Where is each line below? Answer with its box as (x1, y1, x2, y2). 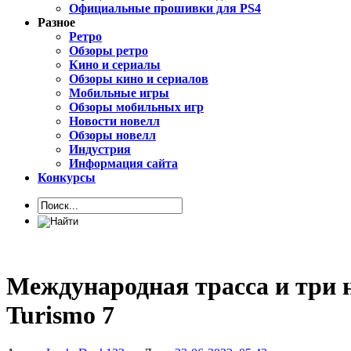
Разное (38, 16, 75, 30)
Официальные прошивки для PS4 (69, 2, 261, 16)
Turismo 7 (6, 300, 114, 329)
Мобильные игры (69, 86, 169, 100)
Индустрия (69, 143, 131, 157)
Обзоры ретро (69, 44, 148, 58)
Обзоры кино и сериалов (69, 72, 208, 86)
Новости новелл (69, 114, 160, 128)
